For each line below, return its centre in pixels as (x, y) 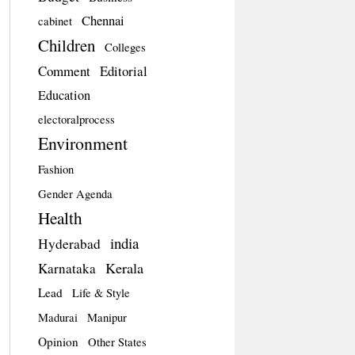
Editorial (123, 71)
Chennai (103, 20)
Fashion (55, 169)
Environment (82, 143)
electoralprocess (76, 119)
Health (60, 218)
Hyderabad (69, 243)
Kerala (124, 267)
